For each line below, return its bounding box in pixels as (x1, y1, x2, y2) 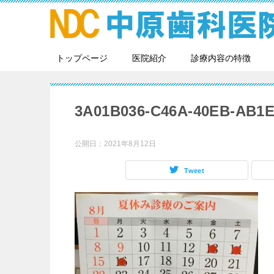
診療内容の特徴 (191, 53, 251, 63)
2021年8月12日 (104, 139, 156, 148)
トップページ (56, 53, 108, 63)
